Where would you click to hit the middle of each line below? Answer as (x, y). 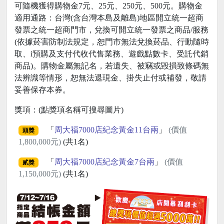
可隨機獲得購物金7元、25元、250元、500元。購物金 (108, 6)
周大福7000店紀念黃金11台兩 (106, 130)
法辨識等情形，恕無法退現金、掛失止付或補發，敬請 (110, 78)
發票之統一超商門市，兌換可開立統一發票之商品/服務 (111, 30)
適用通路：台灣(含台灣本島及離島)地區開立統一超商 (109, 18)
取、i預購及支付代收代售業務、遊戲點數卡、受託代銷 (111, 54)
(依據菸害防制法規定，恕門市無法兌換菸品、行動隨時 (112, 42)
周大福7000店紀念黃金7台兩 (104, 162)
